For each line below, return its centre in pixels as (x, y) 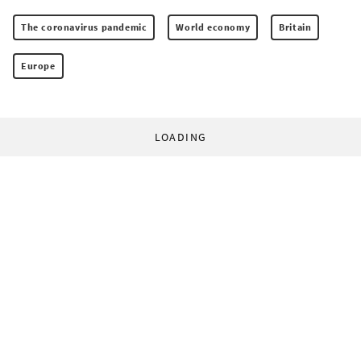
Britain (295, 27)
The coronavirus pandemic (84, 27)
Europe (38, 66)
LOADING (180, 137)
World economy (213, 27)
